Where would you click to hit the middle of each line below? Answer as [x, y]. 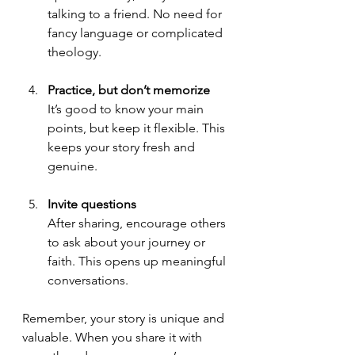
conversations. [88, 280]
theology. [74, 52]
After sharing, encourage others [138, 223]
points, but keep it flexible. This [138, 128]
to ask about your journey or [128, 242]
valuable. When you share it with [114, 337]
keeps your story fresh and [123, 147]
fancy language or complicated [137, 32]
